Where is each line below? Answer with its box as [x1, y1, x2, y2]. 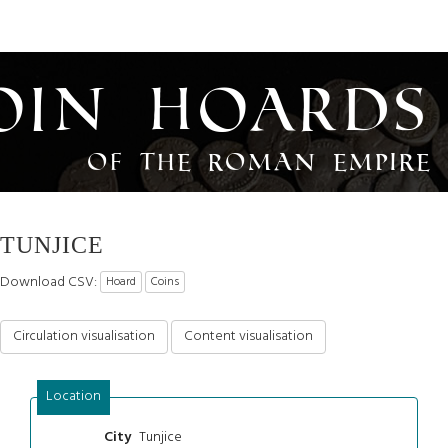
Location [45, 384, 101, 408]
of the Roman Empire [88, 144, 433, 178]
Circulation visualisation [13, 324, 155, 348]
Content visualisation [184, 324, 313, 348]
